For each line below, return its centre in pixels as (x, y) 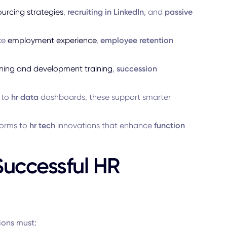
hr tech (42, 125)
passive (178, 12)
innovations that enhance (104, 125)
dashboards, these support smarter (104, 97)
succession (137, 69)
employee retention (137, 40)
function (169, 125)
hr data (25, 97)
